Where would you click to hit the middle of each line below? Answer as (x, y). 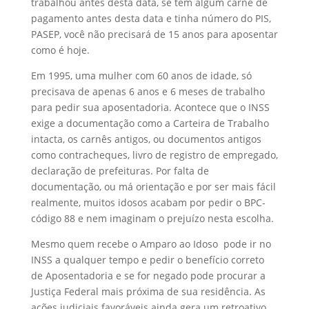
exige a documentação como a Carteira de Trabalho (150, 123)
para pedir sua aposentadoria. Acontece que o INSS (150, 107)
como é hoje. (60, 50)
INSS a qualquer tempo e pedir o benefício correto (147, 259)
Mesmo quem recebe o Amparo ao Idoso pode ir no (151, 243)
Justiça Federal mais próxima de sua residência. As (148, 291)
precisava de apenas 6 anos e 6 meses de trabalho (148, 91)
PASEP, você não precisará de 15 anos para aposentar (154, 34)
